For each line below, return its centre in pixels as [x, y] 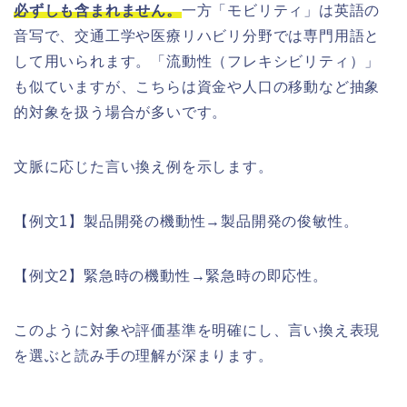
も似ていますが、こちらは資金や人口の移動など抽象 [197, 87]
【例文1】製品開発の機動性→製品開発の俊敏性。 [186, 222]
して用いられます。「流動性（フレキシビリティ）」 [197, 62]
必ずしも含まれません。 [98, 11]
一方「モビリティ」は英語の [281, 11]
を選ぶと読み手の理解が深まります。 [144, 356]
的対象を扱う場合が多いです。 [121, 113]
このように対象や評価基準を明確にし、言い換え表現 [197, 331]
